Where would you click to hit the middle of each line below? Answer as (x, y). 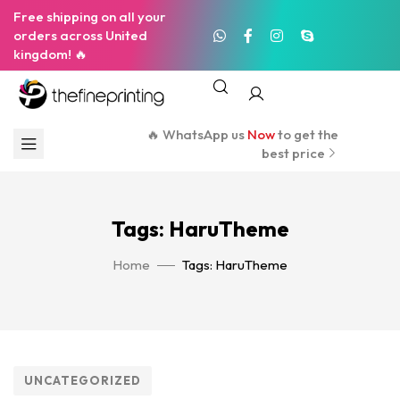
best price (294, 153)
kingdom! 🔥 (50, 54)
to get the (307, 134)
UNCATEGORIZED (83, 380)
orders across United (80, 35)
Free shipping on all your (90, 17)
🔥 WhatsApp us (197, 134)
